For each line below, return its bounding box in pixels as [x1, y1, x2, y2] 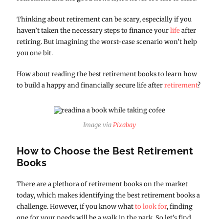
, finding [166, 202, 193, 211]
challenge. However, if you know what [16, 202, 135, 211]
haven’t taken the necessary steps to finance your [16, 26, 170, 35]
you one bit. [16, 48, 53, 57]
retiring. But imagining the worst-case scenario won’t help [16, 37, 197, 46]
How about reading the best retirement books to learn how [16, 69, 197, 78]
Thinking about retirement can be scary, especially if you [16, 15, 192, 23]
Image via [83, 120, 113, 129]
